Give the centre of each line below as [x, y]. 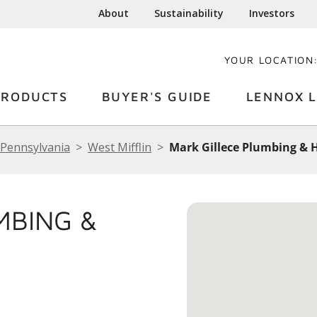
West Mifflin [120, 147]
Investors [272, 13]
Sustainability [189, 13]
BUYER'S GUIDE [157, 97]
